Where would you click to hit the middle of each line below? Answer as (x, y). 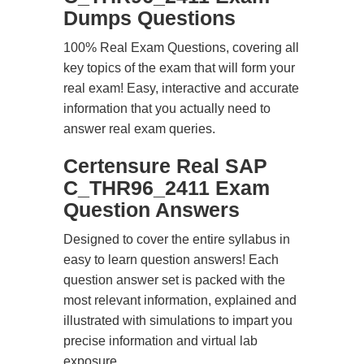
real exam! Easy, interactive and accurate (181, 88)
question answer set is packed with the (174, 280)
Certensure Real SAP (165, 166)
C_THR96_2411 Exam (167, 188)
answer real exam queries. (139, 129)
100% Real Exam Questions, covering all (181, 48)
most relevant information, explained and (180, 300)
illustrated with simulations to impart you (178, 321)
